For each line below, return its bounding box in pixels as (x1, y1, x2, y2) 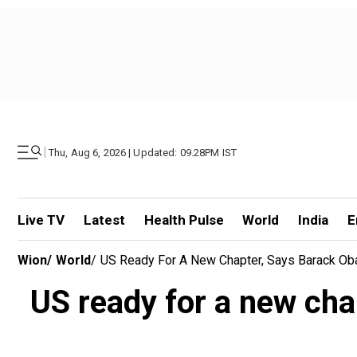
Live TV (18, 212, 65, 228)
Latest (83, 212, 125, 228)
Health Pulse (143, 212, 224, 228)
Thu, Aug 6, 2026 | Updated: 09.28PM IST (49, 146, 237, 159)
